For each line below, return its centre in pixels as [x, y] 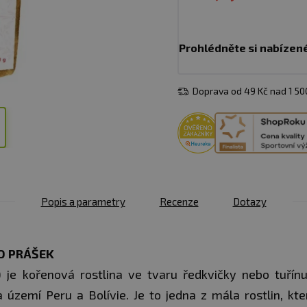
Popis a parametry [83, 202]
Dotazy [249, 202]
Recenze [179, 202]
